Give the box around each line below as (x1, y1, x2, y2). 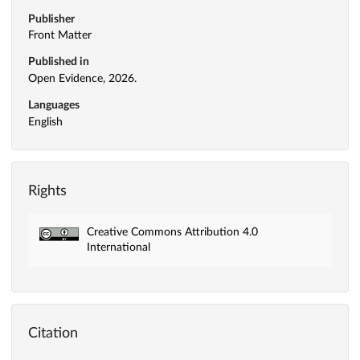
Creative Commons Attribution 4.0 (86, 226, 258, 238)
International (86, 241, 150, 253)
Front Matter (28, 30, 92, 42)
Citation (28, 325, 78, 341)
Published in (28, 56, 89, 68)
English (28, 116, 63, 128)
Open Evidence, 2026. (28, 73, 137, 85)
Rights (28, 183, 67, 198)
